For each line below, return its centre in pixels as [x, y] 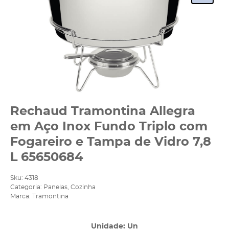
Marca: [21, 197]
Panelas [55, 187]
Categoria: [26, 187]
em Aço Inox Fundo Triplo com [109, 127]
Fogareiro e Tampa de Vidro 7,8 [111, 142]
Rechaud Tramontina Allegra [103, 111]
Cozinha [83, 187]
